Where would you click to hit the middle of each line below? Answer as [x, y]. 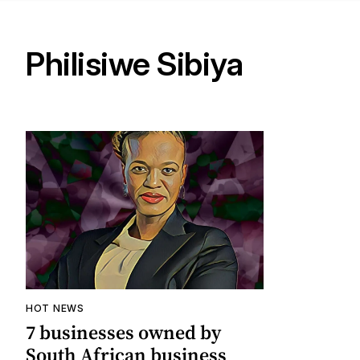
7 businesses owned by [123, 333]
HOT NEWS [55, 309]
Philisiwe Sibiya [134, 64]
